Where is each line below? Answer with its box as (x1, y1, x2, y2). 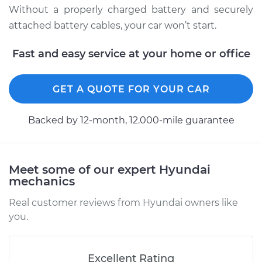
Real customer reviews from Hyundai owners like (9, 197, 238, 208)
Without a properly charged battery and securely (9, 4, 253, 15)
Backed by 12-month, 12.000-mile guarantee (27, 115, 235, 126)
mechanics (9, 174, 75, 188)
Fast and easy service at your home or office (12, 47, 250, 60)
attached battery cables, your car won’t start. (9, 20, 216, 31)
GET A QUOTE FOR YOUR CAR (52, 84, 210, 95)
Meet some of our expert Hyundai (9, 163, 211, 177)
